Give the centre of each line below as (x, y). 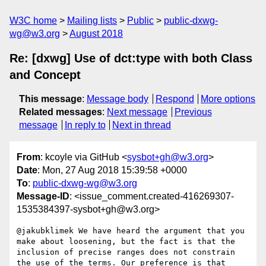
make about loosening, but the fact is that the (126, 242)
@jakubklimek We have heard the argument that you (131, 231)
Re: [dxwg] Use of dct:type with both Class (131, 58)
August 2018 (96, 34)
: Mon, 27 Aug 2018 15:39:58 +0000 (112, 170)
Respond (175, 99)
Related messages (61, 112)
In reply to (85, 125)
